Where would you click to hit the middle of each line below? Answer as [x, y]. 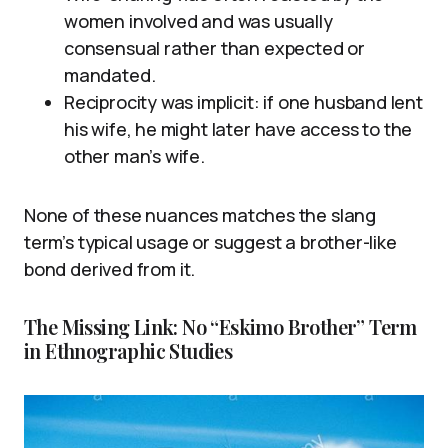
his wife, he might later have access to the [238, 129]
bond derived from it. [110, 269]
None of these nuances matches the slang [200, 215]
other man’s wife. [134, 156]
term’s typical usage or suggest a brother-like [210, 242]
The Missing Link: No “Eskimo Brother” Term [220, 326]
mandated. [110, 75]
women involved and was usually [198, 21]
